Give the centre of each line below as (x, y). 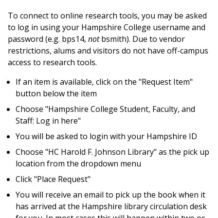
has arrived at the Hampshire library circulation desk (111, 206)
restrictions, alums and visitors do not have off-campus (108, 51)
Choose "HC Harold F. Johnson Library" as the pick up (112, 152)
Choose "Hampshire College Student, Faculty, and (105, 109)
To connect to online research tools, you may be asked (107, 16)
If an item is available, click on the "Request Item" (104, 82)
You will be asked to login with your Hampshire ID (106, 136)
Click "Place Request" (53, 179)
